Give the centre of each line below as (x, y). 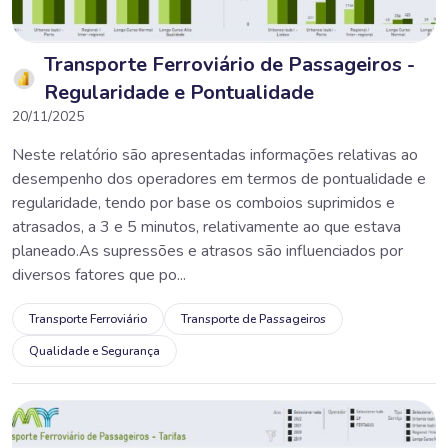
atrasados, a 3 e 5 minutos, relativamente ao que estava (206, 226)
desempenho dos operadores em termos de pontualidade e (219, 178)
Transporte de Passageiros (253, 318)
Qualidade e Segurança (94, 350)
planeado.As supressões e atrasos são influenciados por (207, 250)
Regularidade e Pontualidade (179, 92)
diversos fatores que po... (99, 274)
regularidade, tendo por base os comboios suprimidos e (203, 202)
